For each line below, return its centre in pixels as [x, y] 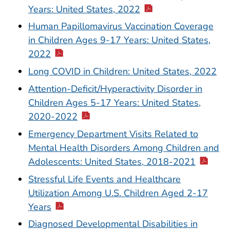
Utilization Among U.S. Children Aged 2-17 [118, 193]
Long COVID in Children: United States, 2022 [122, 72]
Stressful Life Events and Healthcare [104, 179]
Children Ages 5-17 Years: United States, [114, 103]
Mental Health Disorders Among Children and [124, 148]
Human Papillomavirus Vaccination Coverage [121, 26]
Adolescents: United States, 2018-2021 [112, 161]
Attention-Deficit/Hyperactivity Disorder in [115, 89]
